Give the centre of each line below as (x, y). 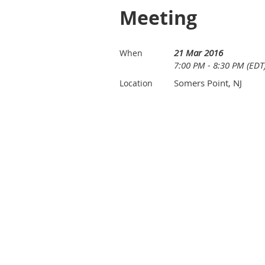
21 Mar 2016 (198, 53)
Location (136, 83)
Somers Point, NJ (208, 83)
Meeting (158, 18)
